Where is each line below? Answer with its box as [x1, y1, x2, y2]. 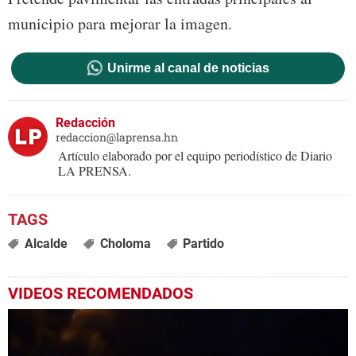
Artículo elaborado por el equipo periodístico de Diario [58, 147, 332, 164]
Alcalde [24, 236, 68, 252]
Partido [183, 236, 225, 252]
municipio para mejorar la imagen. [8, 13, 232, 35]
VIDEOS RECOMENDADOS [8, 284, 193, 304]
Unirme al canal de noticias [106, 61, 269, 75]
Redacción [56, 115, 115, 131]
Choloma [99, 236, 151, 252]
